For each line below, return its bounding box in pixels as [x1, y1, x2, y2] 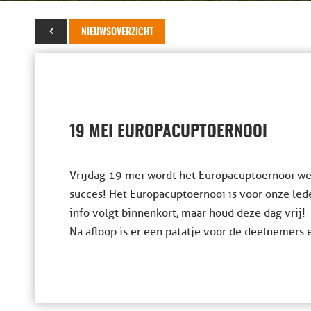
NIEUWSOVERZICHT [81, 28, 153, 37]
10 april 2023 [35, 26, 92, 37]
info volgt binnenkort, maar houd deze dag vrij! [69, 206, 305, 220]
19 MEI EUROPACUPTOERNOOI [69, 124, 267, 141]
